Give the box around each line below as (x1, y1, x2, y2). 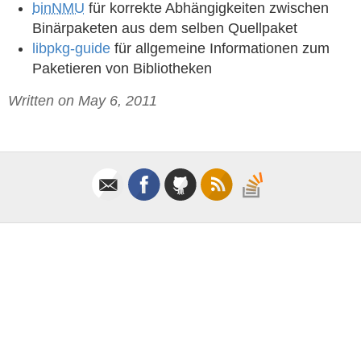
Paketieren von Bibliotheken (32, 60, 212, 77)
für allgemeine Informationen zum (110, 40, 330, 56)
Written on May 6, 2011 (8, 93, 157, 109)
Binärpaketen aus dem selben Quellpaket (32, 20, 297, 36)
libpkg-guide (32, 40, 110, 56)
